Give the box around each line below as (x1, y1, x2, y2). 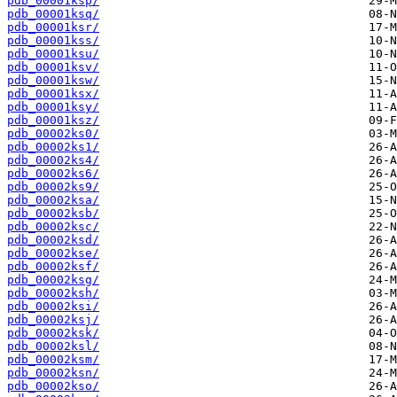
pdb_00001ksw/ (7, 74, 99, 88)
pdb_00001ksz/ (7, 113, 99, 128)
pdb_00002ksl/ (7, 339, 99, 354)
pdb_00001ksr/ (7, 20, 99, 35)
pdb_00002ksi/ (7, 300, 99, 314)
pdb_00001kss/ (7, 34, 99, 48)
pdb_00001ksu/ (7, 47, 99, 61)
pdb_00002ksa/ (7, 193, 99, 207)
